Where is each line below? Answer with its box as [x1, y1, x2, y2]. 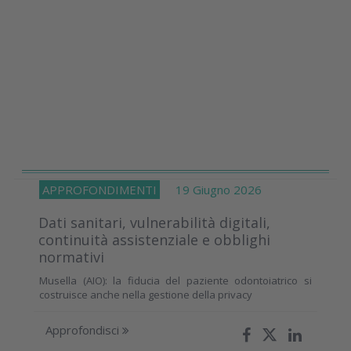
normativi [38, 247, 104, 266]
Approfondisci [45, 321, 122, 338]
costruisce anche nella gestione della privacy [39, 287, 252, 302]
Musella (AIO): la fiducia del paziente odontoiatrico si [39, 273, 312, 288]
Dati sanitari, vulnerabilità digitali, [38, 212, 270, 232]
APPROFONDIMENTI [42, 181, 157, 197]
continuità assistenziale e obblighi [38, 230, 270, 249]
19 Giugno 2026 [160, 181, 262, 197]
